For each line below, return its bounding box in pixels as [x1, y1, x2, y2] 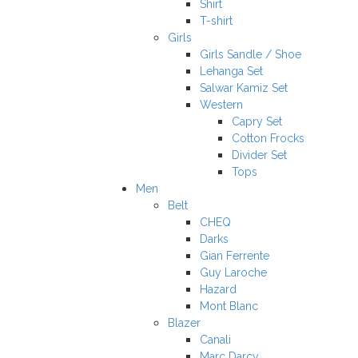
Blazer [168, 316, 201, 329]
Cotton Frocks [232, 132, 304, 145]
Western [200, 98, 243, 111]
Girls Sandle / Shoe [200, 48, 301, 61]
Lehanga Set [200, 65, 263, 78]
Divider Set [232, 149, 287, 161]
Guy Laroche [200, 266, 267, 279]
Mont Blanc [200, 300, 258, 312]
